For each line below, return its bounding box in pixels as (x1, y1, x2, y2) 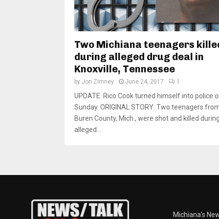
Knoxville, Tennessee (74, 63, 175, 75)
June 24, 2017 (125, 78, 164, 86)
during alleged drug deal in (74, 51, 204, 63)
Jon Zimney (82, 78, 114, 86)
